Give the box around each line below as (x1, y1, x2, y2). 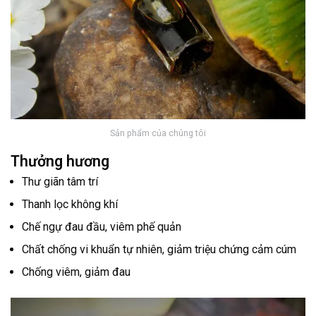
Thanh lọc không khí (22, 197, 118, 211)
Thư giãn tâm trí (22, 174, 98, 188)
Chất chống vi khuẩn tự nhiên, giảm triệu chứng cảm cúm (22, 242, 296, 256)
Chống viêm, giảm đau (22, 265, 130, 279)
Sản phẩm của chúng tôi (110, 128, 206, 139)
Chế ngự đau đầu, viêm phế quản (22, 219, 181, 233)
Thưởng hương (11, 152, 109, 170)
